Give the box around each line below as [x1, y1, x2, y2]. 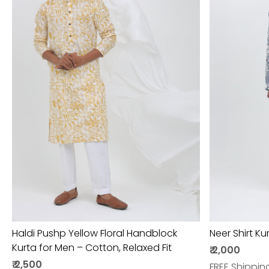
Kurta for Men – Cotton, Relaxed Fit [12, 240, 172, 255]
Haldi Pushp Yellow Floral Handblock [12, 226, 177, 240]
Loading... [93, 79, 137, 93]
